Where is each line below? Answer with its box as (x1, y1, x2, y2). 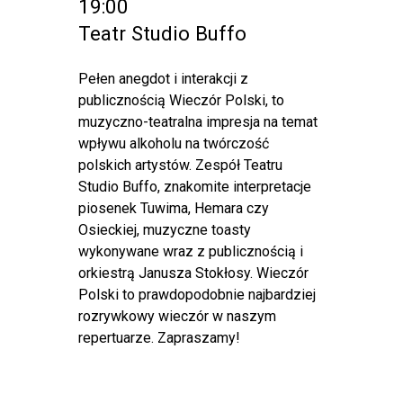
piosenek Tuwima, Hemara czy (78, 200, 270, 217)
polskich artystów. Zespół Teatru (78, 157, 283, 174)
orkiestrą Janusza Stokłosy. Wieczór (78, 264, 309, 282)
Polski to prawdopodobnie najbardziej (78, 286, 317, 303)
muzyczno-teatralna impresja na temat (78, 113, 318, 130)
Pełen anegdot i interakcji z (78, 70, 249, 87)
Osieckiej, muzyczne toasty (78, 221, 252, 238)
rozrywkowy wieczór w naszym (78, 308, 277, 325)
